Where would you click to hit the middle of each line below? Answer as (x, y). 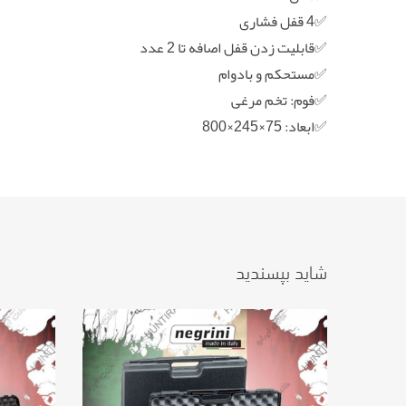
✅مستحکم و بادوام (273, 74)
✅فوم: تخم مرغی (279, 100)
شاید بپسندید (281, 270)
